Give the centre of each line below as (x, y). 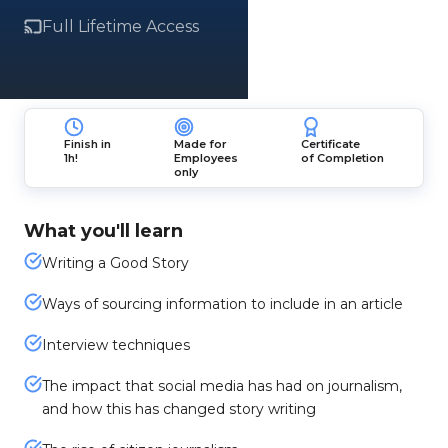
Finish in (88, 144)
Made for (200, 144)
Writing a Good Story (115, 263)
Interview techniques (116, 345)
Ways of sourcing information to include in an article (222, 304)
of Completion (342, 158)
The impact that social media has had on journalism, (222, 386)
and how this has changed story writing (179, 409)
